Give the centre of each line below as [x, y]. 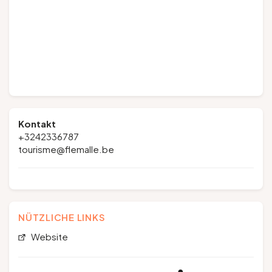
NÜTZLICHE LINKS [62, 217]
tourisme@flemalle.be [66, 149]
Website [48, 236]
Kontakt [37, 124]
